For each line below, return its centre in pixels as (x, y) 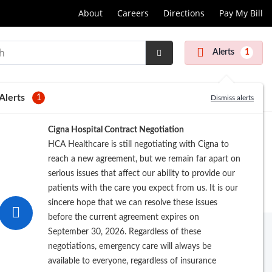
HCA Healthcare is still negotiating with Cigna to (138, 144)
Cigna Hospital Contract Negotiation (116, 130)
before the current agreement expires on (124, 217)
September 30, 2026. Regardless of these (124, 232)
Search (173, 76)
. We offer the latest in (90, 235)
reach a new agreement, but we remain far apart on (144, 159)
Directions (184, 13)
